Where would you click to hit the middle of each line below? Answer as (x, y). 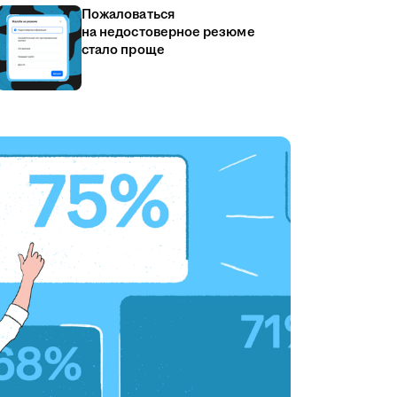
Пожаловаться (128, 15)
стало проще (123, 50)
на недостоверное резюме (168, 32)
